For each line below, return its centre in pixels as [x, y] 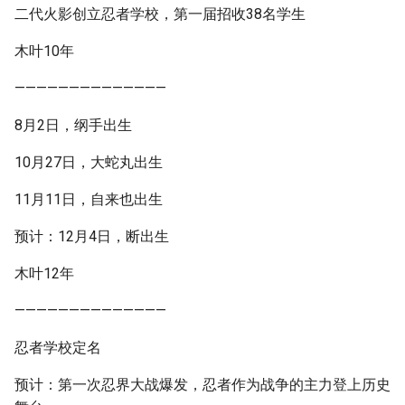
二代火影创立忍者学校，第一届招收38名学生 [160, 14]
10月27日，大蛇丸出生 [89, 162]
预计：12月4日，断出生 [92, 236]
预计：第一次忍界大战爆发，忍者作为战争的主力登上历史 [202, 385]
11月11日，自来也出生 [89, 199]
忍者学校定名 [58, 348]
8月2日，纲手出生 [73, 125]
